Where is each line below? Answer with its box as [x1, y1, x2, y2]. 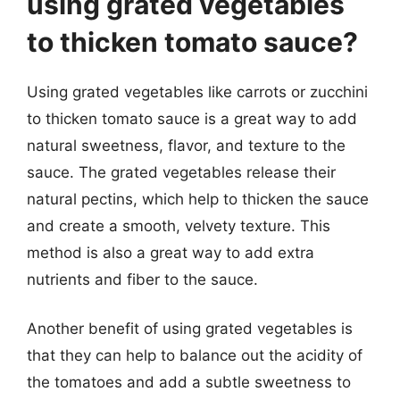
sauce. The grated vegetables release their [27, 162, 336, 181]
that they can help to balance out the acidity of [27, 346, 362, 364]
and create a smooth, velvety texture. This [27, 216, 330, 235]
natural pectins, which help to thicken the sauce [27, 189, 369, 208]
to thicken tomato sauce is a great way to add [27, 109, 357, 128]
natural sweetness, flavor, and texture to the [27, 136, 346, 154]
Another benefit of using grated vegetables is [27, 320, 353, 337]
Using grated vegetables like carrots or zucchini [27, 82, 368, 101]
